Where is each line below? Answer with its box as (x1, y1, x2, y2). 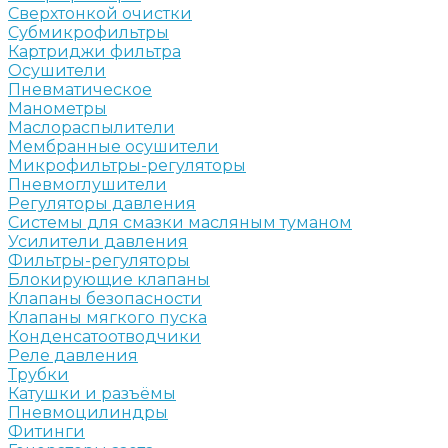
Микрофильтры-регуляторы (8, 155, 246, 175)
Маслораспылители (8, 117, 175, 137)
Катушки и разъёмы (8, 383, 176, 403)
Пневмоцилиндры (8, 402, 168, 422)
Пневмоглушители (8, 174, 167, 194)
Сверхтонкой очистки (8, 3, 192, 23)
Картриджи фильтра (8, 41, 181, 61)
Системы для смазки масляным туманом (8, 212, 352, 232)
